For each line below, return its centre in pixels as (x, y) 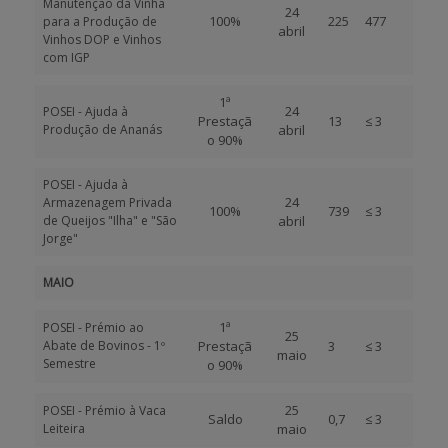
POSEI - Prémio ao (93, 327)
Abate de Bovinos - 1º (104, 345)
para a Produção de (100, 21)
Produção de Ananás (102, 129)
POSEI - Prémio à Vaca (104, 410)
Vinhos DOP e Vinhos (102, 39)
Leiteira (64, 428)
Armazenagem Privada (107, 202)
